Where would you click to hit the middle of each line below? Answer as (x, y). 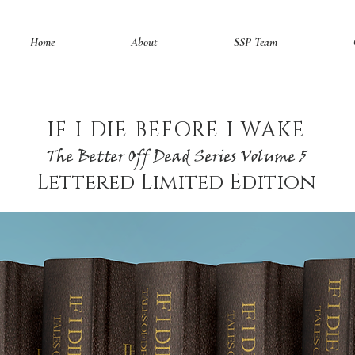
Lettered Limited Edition (176, 182)
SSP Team (256, 42)
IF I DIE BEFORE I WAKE (176, 130)
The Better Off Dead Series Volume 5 (176, 157)
